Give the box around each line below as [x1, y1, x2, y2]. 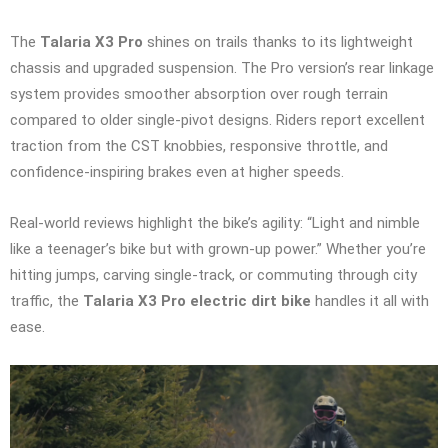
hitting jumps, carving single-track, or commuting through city [10, 265, 417, 284]
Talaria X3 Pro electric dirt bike [83, 291, 311, 310]
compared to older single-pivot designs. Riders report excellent [10, 110, 425, 129]
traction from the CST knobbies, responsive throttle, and [10, 136, 388, 155]
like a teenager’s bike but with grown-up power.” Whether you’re [10, 239, 426, 258]
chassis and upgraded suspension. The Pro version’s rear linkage [10, 58, 434, 77]
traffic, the [10, 291, 83, 310]
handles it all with [311, 291, 429, 310]
